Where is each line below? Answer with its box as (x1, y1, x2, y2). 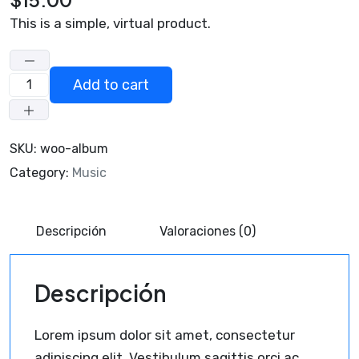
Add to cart (72, 76, 149, 94)
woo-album (40, 141, 108, 156)
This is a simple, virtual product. (10, 15, 211, 31)
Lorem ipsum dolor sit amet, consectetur (34, 327, 295, 343)
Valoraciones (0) (159, 224, 256, 239)
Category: (10, 165, 72, 180)
